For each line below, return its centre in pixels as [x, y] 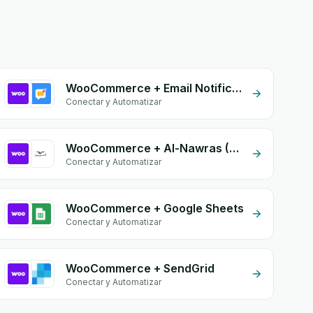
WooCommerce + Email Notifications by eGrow [237, 88]
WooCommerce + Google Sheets [155, 208]
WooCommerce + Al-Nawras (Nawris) [234, 148]
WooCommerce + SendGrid [140, 268]
